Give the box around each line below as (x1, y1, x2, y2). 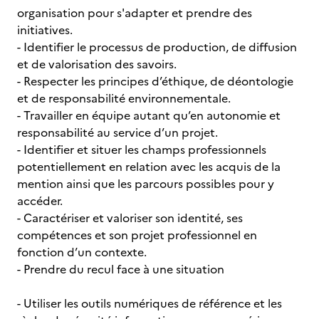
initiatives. (17, 21, 73, 38)
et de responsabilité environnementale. (17, 90, 231, 107)
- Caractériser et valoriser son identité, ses (17, 209, 243, 226)
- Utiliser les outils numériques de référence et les (17, 295, 282, 312)
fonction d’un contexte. (17, 244, 147, 261)
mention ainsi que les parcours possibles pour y (17, 175, 274, 192)
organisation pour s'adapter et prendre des (17, 4, 252, 21)
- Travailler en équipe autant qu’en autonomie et (17, 107, 281, 124)
